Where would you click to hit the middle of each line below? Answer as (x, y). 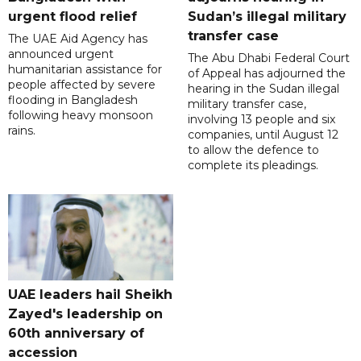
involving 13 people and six (261, 120)
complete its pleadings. (253, 166)
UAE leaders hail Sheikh (90, 295)
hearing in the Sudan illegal (263, 89)
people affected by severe (82, 85)
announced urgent (61, 54)
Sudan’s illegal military (267, 17)
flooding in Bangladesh (73, 100)
